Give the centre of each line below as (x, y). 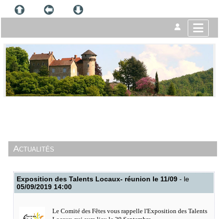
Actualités (34, 149)
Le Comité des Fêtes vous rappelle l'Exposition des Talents (130, 211)
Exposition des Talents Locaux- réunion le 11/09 (97, 179)
